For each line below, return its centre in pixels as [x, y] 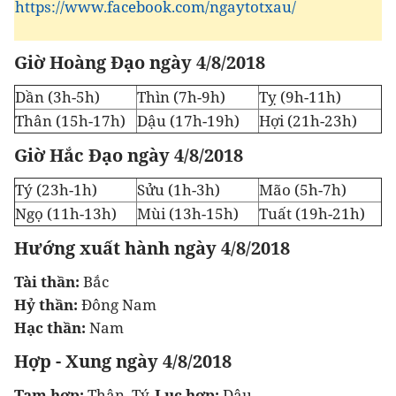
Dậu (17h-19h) [188, 121]
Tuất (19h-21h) [312, 213]
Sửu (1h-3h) [179, 190]
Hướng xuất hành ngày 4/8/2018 [152, 248]
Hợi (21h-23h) [308, 121]
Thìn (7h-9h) [181, 97]
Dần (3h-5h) [57, 97]
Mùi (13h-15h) [188, 213]
